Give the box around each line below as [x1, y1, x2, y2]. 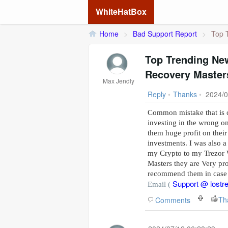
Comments [155, 195, 190, 205]
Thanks [173, 89, 197, 99]
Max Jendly [103, 76, 134, 85]
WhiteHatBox [96, 6, 147, 17]
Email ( [148, 180, 173, 188]
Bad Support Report [133, 28, 197, 39]
